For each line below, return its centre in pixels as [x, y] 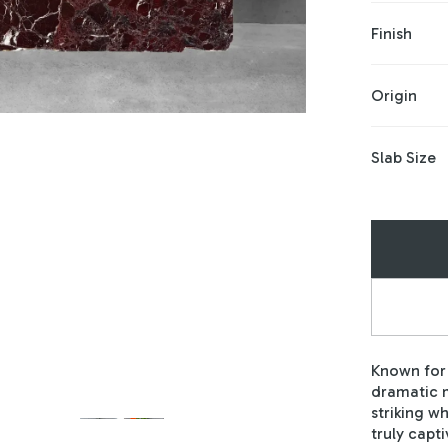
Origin [393, 95]
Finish [391, 33]
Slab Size [403, 157]
